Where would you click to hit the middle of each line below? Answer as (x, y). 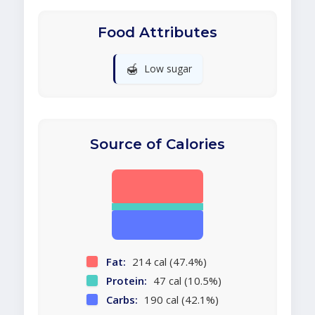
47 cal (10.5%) (186, 281)
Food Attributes (157, 33)
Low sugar (168, 69)
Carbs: (122, 300)
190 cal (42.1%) (180, 300)
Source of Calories (157, 144)
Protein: (127, 281)
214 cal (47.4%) (168, 262)
